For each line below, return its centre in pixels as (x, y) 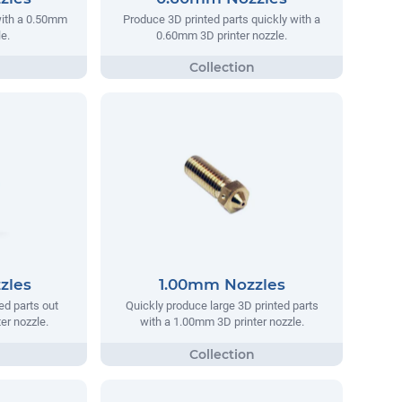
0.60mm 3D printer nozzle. (222, 35)
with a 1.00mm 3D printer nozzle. (222, 322)
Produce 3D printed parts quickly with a (222, 19)
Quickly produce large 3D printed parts (222, 306)
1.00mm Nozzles (222, 285)
